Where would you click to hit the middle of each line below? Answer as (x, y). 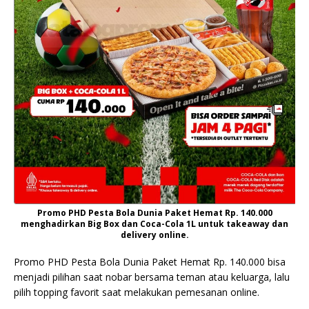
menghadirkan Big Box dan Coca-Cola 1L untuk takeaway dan (154, 224)
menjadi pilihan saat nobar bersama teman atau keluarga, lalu (152, 277)
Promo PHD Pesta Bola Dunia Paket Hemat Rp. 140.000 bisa (150, 262)
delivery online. (154, 235)
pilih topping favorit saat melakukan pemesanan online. (137, 292)
